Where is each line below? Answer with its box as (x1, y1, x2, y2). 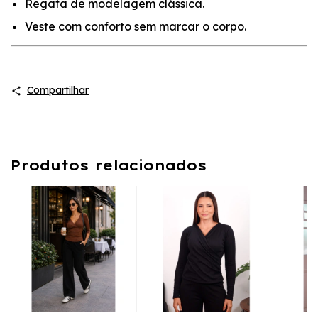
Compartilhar (26, 84, 89, 97)
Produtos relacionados (11, 156, 207, 175)
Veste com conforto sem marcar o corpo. (25, 19, 246, 34)
